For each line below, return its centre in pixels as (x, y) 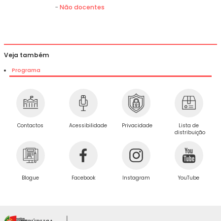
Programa (26, 71)
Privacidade (137, 125)
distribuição (190, 133)
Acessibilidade (88, 126)
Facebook (83, 178)
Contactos (31, 126)
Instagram (136, 178)
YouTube (189, 178)
